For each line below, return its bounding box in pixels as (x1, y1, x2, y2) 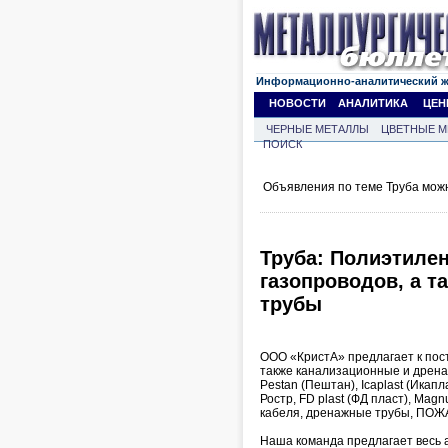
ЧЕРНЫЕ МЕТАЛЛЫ (266, 123, 369, 135)
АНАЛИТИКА (338, 97, 408, 109)
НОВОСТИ (269, 97, 326, 109)
